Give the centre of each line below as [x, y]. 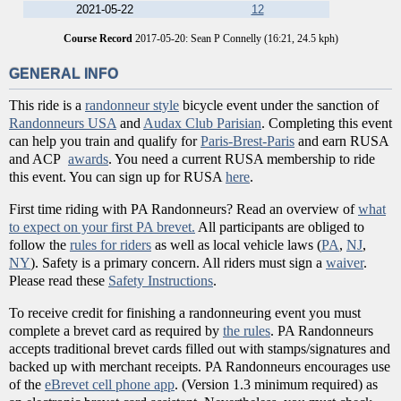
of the [27, 385]
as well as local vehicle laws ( [236, 245]
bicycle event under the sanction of [279, 106]
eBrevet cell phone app [110, 385]
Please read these [59, 281]
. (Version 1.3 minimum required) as [276, 385]
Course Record [98, 39]
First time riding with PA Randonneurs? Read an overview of [183, 209]
